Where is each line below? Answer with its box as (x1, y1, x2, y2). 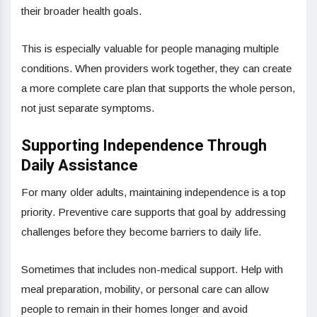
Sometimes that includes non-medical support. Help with (21, 263, 283, 275)
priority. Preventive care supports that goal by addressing (21, 205, 286, 218)
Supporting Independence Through (21, 134, 267, 157)
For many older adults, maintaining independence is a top (21, 185, 286, 198)
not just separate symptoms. (21, 101, 154, 114)
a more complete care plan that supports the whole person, (21, 81, 295, 94)
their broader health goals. (21, 4, 142, 17)
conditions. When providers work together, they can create (21, 62, 292, 74)
